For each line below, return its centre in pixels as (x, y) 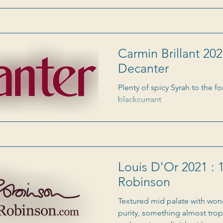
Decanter (143, 68)
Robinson (144, 182)
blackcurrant (140, 100)
